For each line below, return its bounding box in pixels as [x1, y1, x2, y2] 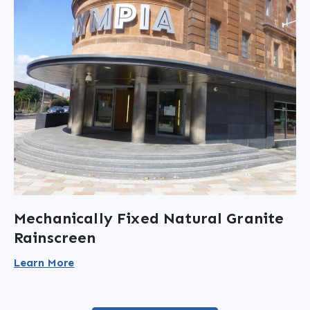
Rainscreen [14, 228, 96, 247]
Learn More [14, 256, 75, 269]
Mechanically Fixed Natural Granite [14, 209, 284, 228]
